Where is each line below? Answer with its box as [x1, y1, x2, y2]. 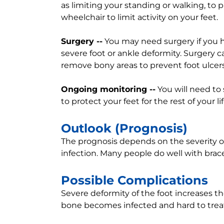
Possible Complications [61, 173, 208, 187]
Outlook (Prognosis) [61, 121, 187, 135]
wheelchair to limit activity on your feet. [61, 12, 218, 22]
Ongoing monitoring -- [61, 84, 155, 94]
